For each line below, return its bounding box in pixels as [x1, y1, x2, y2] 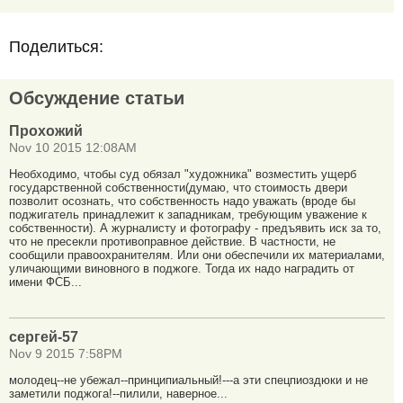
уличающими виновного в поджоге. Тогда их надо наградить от [9, 261, 354, 275]
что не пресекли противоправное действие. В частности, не [9, 234, 336, 248]
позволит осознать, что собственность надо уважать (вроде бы [9, 193, 355, 208]
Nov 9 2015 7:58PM [9, 347, 122, 362]
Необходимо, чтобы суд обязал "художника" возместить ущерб [9, 166, 356, 181]
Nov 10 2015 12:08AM [9, 140, 137, 155]
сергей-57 [9, 329, 78, 345]
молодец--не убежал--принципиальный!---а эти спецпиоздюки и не [9, 373, 368, 388]
